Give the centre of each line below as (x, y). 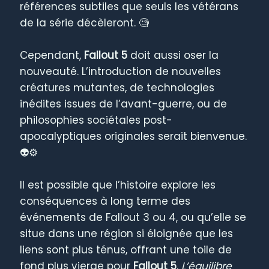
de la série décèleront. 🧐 (85, 23)
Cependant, (52, 55)
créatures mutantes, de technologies (117, 87)
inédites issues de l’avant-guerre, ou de (124, 104)
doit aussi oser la (173, 55)
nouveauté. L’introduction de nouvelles (121, 71)
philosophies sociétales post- (96, 120)
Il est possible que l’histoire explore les (118, 185)
